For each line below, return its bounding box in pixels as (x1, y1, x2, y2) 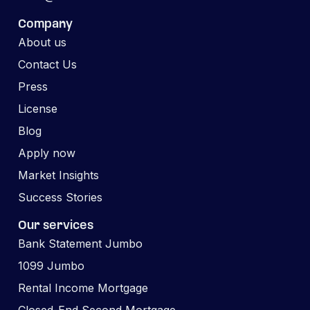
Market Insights (17, 168, 99, 183)
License (17, 102, 57, 116)
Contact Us (17, 57, 77, 72)
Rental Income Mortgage (17, 281, 148, 295)
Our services (17, 219, 93, 233)
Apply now (17, 146, 75, 161)
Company (17, 18, 73, 32)
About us (17, 35, 66, 50)
